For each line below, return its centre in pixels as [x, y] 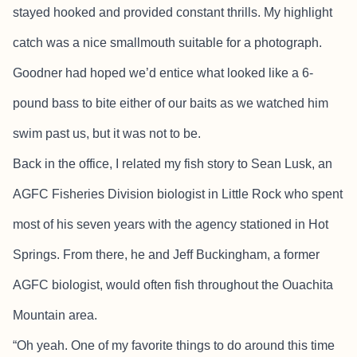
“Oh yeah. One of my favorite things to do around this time [174, 346]
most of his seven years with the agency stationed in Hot [171, 225]
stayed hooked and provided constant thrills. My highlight [173, 13]
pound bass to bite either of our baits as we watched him [171, 104]
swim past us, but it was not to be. [107, 134]
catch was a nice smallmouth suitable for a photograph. [167, 43]
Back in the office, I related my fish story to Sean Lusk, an [173, 164]
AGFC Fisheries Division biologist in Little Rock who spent [178, 194]
